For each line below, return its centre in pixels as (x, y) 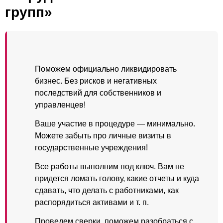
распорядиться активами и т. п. (92, 202)
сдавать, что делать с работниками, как (107, 190)
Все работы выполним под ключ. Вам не (110, 167)
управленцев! (60, 105)
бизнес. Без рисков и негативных (96, 81)
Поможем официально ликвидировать (106, 69)
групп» (29, 12)
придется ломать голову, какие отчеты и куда (117, 178)
